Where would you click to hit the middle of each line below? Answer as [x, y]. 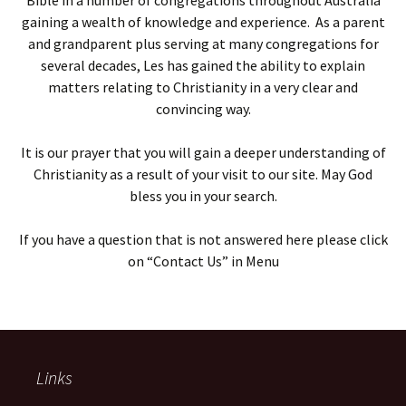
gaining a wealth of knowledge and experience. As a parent [203, 22]
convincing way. [203, 109]
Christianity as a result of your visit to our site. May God [203, 174]
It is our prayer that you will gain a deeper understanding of [203, 152]
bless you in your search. [203, 196]
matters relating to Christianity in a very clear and [203, 87]
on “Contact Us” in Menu [203, 261]
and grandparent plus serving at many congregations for [203, 43]
